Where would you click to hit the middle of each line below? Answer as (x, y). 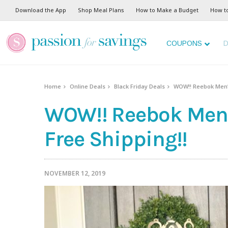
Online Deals (88, 86)
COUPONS (184, 43)
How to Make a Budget (167, 10)
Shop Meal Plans (101, 10)
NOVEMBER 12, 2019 (75, 174)
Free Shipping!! (116, 139)
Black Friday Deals (140, 86)
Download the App (41, 10)
